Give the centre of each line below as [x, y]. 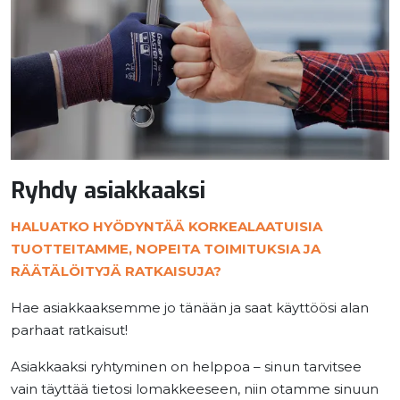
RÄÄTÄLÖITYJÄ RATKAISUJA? [116, 271]
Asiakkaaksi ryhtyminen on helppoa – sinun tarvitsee [186, 366]
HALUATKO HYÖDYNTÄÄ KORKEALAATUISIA [167, 226]
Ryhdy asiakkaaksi [108, 191]
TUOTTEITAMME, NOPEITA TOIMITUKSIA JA [166, 248]
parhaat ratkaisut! [69, 329]
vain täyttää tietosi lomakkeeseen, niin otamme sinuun [195, 388]
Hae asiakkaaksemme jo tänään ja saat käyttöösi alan [190, 307]
